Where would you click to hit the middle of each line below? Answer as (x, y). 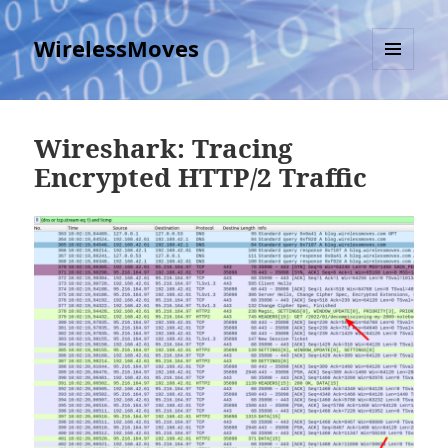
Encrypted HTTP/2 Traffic (201, 177)
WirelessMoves (117, 48)
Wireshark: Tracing (164, 148)
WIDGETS (400, 112)
